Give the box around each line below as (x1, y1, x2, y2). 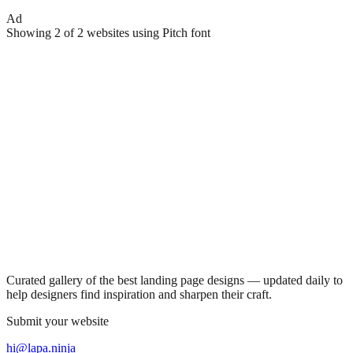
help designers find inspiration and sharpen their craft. (6, 288, 272, 302)
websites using (84, 26, 162, 40)
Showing (6, 26, 54, 40)
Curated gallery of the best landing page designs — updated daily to (6, 273, 343, 288)
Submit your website (6, 314, 109, 329)
